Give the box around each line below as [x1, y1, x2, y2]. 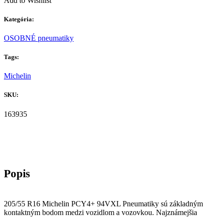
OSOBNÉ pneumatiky [4, 33, 74, 42]
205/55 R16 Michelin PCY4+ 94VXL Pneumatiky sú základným [4, 199, 203, 208]
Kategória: [4, 15, 34, 23]
